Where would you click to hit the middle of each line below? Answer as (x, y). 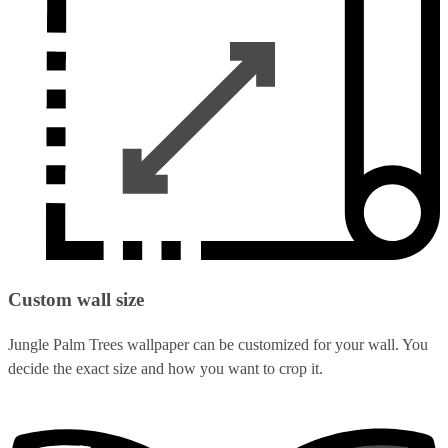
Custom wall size (76, 300)
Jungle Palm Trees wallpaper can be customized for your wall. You (218, 344)
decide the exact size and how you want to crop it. (165, 368)
